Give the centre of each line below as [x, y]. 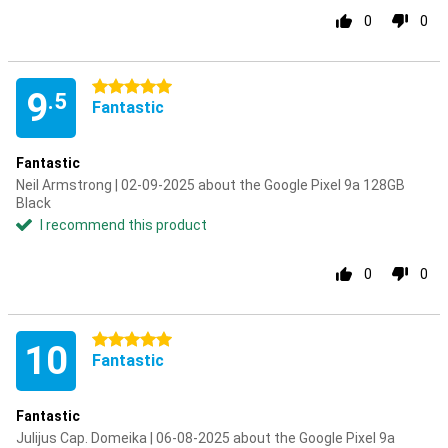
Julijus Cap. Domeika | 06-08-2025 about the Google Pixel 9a [205, 438]
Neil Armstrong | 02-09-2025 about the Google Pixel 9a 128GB [210, 185]
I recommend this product [123, 225]
